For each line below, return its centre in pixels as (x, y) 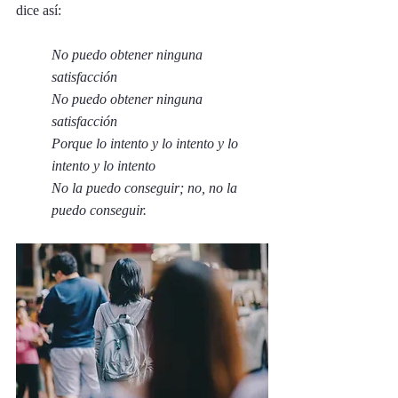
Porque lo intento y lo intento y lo (147, 143)
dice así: (39, 10)
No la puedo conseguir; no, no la (146, 188)
